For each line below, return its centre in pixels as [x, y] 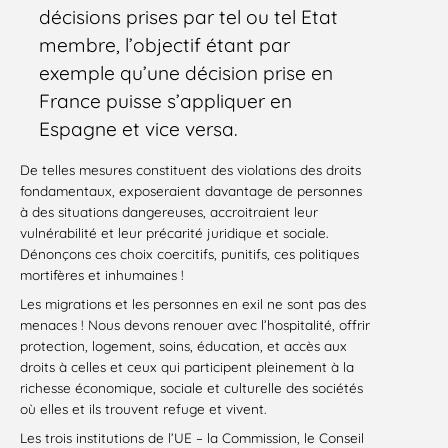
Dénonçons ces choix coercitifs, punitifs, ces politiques [189, 253]
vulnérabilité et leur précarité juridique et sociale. [174, 232]
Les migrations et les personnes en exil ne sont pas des [193, 303]
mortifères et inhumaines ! [102, 274]
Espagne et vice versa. [138, 129]
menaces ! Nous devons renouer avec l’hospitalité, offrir [195, 324]
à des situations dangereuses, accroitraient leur [169, 211]
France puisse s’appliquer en [166, 101]
